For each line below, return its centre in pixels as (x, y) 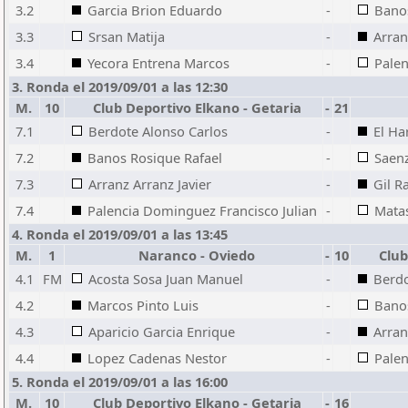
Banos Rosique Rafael (155, 158)
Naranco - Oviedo (194, 255)
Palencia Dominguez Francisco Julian (202, 210)
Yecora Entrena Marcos (158, 63)
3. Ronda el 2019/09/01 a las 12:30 (120, 87)
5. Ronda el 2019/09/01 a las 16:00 (120, 382)
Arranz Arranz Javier (150, 184)
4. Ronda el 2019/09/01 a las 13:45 (120, 234)
